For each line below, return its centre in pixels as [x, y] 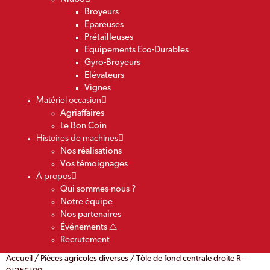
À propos [54, 177]
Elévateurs [104, 75]
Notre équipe [86, 202]
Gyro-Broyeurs [112, 63]
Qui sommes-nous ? [98, 189]
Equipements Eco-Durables [137, 50]
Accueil [19, 259]
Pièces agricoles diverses [84, 259]
